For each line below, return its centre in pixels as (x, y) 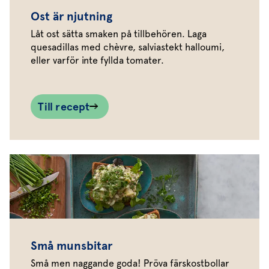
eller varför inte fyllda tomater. (97, 61)
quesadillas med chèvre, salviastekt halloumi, (128, 47)
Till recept (64, 107)
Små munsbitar (71, 246)
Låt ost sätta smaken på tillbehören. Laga (119, 34)
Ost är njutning (71, 17)
